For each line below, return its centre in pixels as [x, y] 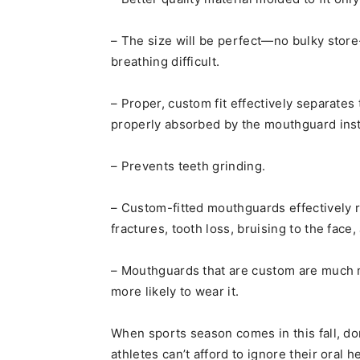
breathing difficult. [166, 61]
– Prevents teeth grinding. [188, 166]
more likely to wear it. [175, 291]
